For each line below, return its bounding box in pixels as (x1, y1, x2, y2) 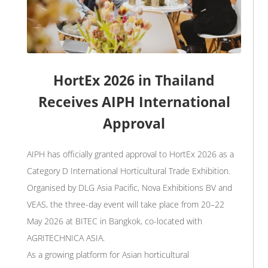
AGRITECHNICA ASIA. (27, 232, 105, 243)
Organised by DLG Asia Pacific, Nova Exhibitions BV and (27, 181, 232, 193)
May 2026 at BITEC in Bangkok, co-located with (27, 215, 202, 227)
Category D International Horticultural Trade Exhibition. (27, 165, 230, 176)
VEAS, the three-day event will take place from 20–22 (27, 198, 224, 210)
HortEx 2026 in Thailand (53, 70, 215, 90)
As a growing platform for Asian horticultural (27, 248, 189, 260)
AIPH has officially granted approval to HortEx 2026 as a (27, 148, 234, 160)
